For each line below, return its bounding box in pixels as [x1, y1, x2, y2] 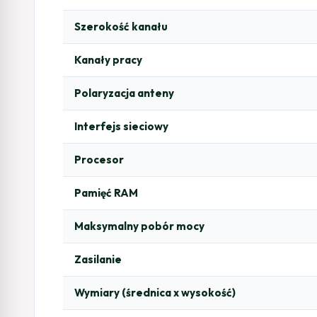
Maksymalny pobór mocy [74, 219, 204, 233]
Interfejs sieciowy [74, 119, 168, 133]
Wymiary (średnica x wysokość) [74, 285, 236, 299]
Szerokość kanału [74, 19, 168, 33]
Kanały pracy [74, 52, 142, 67]
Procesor [74, 152, 124, 166]
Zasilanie [74, 252, 122, 266]
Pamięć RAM [74, 185, 138, 200]
